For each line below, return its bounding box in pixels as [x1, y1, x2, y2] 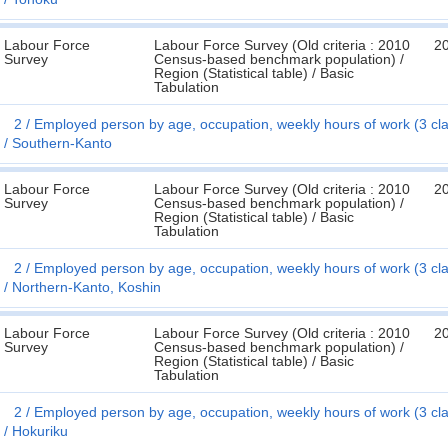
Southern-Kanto [12, 135, 112, 151]
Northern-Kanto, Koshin [12, 279, 161, 295]
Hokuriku [12, 423, 68, 439]
